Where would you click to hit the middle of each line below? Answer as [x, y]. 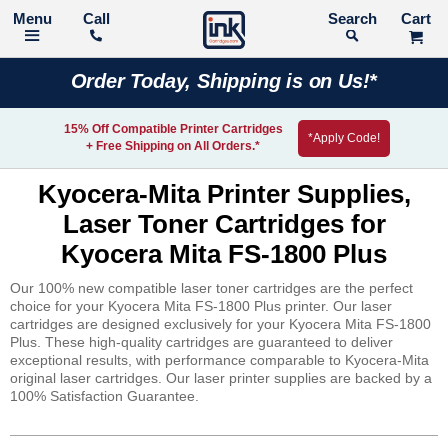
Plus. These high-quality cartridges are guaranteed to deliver [201, 342]
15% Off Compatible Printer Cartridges [173, 129]
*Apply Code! [343, 137]
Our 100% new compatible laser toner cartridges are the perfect [211, 288]
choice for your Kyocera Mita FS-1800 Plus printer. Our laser [201, 306]
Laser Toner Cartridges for [224, 224]
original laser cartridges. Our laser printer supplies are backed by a [221, 378]
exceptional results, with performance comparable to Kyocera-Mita [219, 360]
